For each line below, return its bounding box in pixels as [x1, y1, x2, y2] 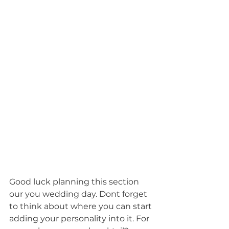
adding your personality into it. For [9, 213, 151, 223]
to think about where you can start [9, 201, 154, 211]
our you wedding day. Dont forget [9, 189, 149, 199]
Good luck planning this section [9, 176, 141, 187]
